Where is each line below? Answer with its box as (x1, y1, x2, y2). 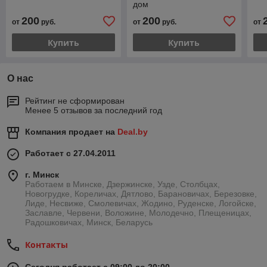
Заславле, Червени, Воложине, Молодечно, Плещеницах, (25, 208, 252, 218)
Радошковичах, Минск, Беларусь (25, 218, 153, 228)
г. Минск (25, 170, 59, 180)
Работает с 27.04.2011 (25, 148, 116, 159)
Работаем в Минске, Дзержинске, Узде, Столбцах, (25, 179, 220, 190)
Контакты (25, 239, 68, 251)
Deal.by (117, 127, 148, 137)
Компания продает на (25, 127, 117, 137)
